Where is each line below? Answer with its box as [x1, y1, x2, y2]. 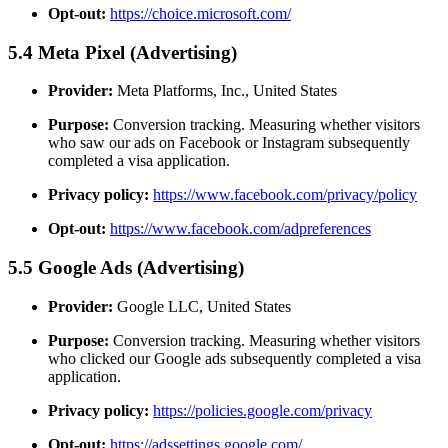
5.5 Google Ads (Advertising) [8, 256, 244, 278]
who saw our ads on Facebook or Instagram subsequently [48, 134, 410, 152]
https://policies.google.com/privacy [153, 401, 372, 419]
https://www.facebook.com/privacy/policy [153, 186, 417, 204]
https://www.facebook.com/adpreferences [110, 220, 371, 238]
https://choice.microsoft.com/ [110, 4, 291, 22]
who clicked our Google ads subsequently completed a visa [48, 349, 421, 367]
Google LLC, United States [113, 297, 291, 315]
